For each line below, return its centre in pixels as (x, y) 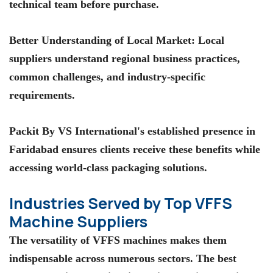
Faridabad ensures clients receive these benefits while (135, 150)
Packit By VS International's (77, 131)
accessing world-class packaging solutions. (108, 168)
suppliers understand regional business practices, (125, 59)
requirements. (42, 95)
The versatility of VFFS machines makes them (118, 240)
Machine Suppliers (78, 221)
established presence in (200, 131)
